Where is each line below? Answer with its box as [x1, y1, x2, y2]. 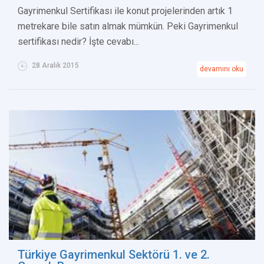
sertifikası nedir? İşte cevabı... [18, 36, 139, 48]
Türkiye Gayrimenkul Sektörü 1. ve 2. [18, 247, 210, 262]
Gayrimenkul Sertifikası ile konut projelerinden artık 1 [18, 5, 233, 17]
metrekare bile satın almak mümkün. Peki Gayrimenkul [18, 21, 238, 32]
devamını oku [200, 65, 243, 74]
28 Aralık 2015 [30, 61, 79, 70]
